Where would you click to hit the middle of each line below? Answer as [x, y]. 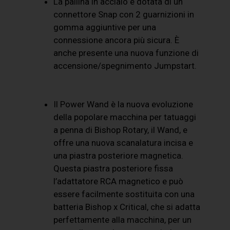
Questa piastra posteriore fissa [113, 169]
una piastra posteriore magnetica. [119, 156]
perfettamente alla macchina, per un [123, 220]
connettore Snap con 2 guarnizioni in [124, 14]
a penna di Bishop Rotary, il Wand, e [121, 130]
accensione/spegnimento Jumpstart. [125, 65]
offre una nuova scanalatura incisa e [123, 143]
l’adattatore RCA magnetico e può [119, 181]
